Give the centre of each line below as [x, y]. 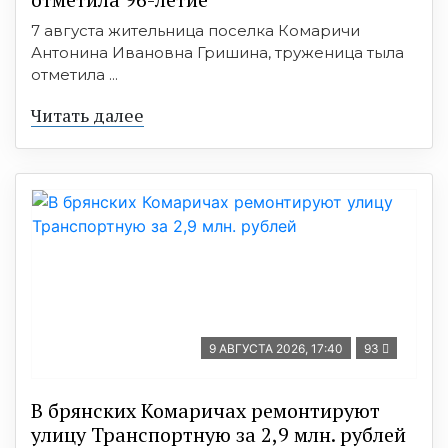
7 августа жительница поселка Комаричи [195, 30]
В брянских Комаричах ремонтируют [205, 410]
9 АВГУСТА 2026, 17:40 [276, 348]
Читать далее [87, 114]
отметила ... [74, 74]
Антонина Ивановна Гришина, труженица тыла [217, 52]
